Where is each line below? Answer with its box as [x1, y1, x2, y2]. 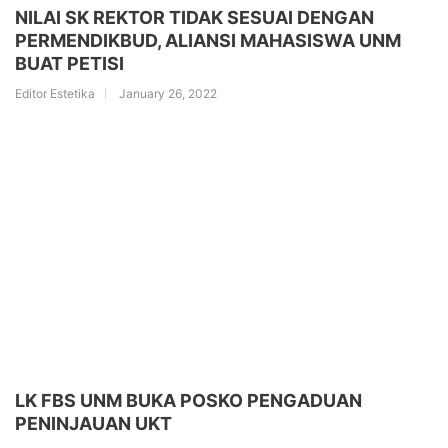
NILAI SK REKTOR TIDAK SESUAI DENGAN [15, 6, 374, 28]
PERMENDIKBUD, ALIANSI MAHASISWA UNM [15, 29, 401, 51]
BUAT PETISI [15, 52, 124, 74]
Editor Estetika [15, 85, 95, 101]
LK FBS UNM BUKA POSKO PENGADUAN [15, 390, 362, 412]
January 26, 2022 [119, 85, 217, 101]
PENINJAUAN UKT [15, 413, 172, 435]
